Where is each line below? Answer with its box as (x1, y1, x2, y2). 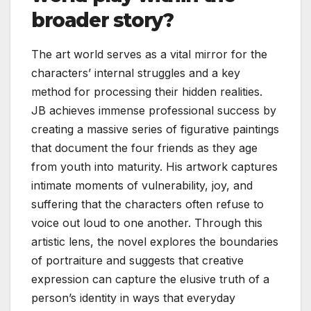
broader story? (31, 8, 174, 33)
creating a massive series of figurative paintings (31, 122, 279, 137)
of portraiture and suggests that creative (31, 253, 244, 268)
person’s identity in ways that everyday (31, 291, 235, 305)
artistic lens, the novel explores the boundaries (31, 235, 278, 249)
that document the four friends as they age (31, 141, 258, 155)
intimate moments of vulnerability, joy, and (31, 178, 253, 193)
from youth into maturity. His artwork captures (31, 160, 278, 174)
